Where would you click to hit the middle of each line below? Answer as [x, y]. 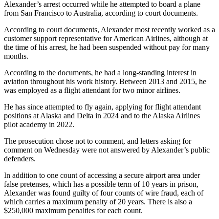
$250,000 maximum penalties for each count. [73, 210]
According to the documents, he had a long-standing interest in [100, 72]
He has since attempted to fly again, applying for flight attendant [102, 107]
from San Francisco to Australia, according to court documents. [101, 13]
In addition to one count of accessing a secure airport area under [102, 175]
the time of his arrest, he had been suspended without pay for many [107, 47]
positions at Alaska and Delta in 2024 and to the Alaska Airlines [102, 115]
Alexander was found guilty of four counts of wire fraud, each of [104, 193]
